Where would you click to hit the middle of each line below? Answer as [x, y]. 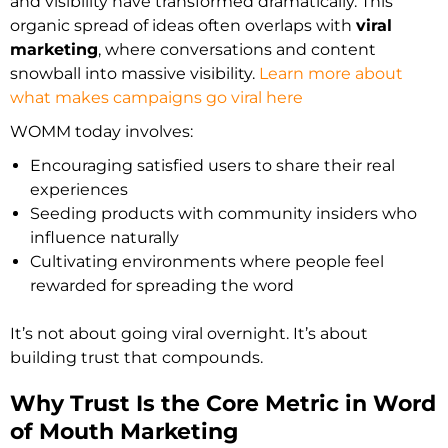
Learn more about [331, 74]
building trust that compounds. [136, 358]
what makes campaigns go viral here [156, 98]
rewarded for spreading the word [162, 286]
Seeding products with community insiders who [223, 214]
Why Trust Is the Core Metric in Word [223, 404]
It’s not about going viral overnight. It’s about [189, 334]
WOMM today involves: [101, 132]
